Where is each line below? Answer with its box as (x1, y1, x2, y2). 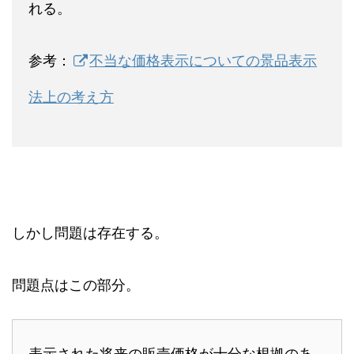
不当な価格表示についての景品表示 (89, 51, 318, 69)
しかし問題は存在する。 (12, 224, 168, 241)
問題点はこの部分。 (12, 276, 140, 293)
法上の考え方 (28, 88, 114, 105)
